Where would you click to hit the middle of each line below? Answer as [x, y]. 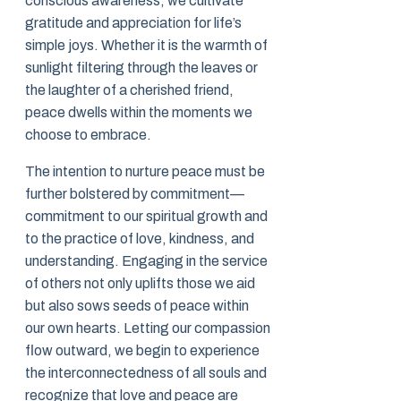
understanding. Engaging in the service [146, 261]
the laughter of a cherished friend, [129, 90]
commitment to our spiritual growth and [146, 217]
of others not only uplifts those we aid [140, 284]
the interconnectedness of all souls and [146, 373]
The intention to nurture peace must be [145, 172]
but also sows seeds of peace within [137, 306]
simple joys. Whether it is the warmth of [146, 46]
